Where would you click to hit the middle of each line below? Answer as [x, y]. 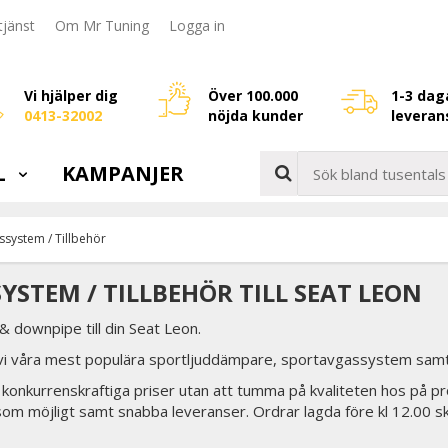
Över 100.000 [252, 95]
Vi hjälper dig [71, 95]
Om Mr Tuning [102, 26]
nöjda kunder [255, 115]
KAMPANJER [123, 173]
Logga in [197, 26]
